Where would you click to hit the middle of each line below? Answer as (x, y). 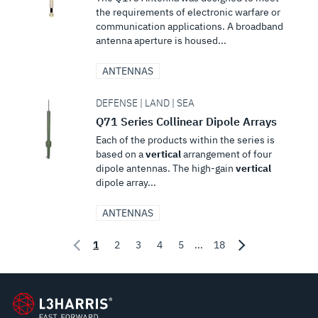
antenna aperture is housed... (161, 40)
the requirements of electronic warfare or (188, 12)
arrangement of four (226, 154)
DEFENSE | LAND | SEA (145, 103)
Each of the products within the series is (185, 140)
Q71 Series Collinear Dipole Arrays (186, 121)
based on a (120, 154)
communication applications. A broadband (189, 26)
